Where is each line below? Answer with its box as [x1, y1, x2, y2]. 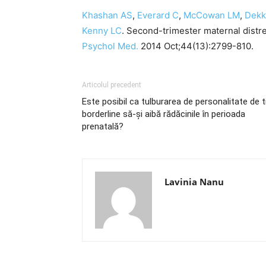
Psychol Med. [82, 40, 138, 52]
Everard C [137, 9, 179, 21]
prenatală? [82, 121, 123, 132]
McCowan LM [183, 9, 240, 21]
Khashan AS [82, 9, 132, 21]
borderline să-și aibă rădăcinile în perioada [82, 109, 245, 119]
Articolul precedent [82, 81, 141, 89]
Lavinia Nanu [164, 176, 224, 188]
